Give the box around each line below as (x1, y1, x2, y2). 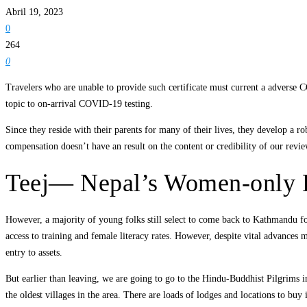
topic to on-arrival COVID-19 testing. (5, 98, 153, 109)
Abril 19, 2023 (5, 6, 63, 17)
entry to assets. (5, 247, 62, 258)
